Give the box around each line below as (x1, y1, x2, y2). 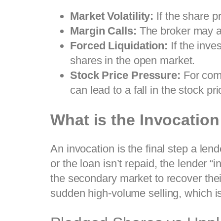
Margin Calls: (70, 25, 137, 37)
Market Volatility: (70, 10, 154, 23)
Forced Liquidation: (70, 39, 168, 52)
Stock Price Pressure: (70, 69, 181, 82)
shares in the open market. (70, 54, 195, 67)
